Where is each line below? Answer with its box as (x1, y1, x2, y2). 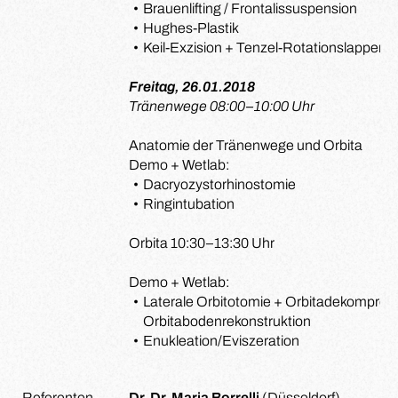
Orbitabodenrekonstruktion (143, 314, 311, 329)
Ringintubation (142, 196, 235, 211)
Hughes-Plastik (142, 20, 239, 36)
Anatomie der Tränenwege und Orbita (129, 138, 362, 153)
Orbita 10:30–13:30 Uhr (129, 235, 275, 251)
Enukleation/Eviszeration (142, 333, 299, 348)
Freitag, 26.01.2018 (129, 79, 255, 94)
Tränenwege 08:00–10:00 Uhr (129, 99, 314, 114)
